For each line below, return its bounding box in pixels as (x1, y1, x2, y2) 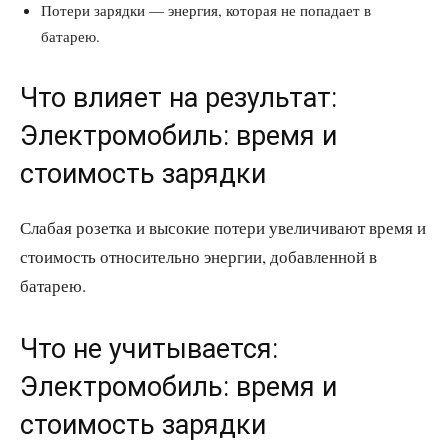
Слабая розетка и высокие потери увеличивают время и (20, 216, 426, 239)
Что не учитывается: (20, 333, 278, 365)
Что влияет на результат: (20, 82, 337, 114)
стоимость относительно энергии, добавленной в (20, 245, 377, 268)
